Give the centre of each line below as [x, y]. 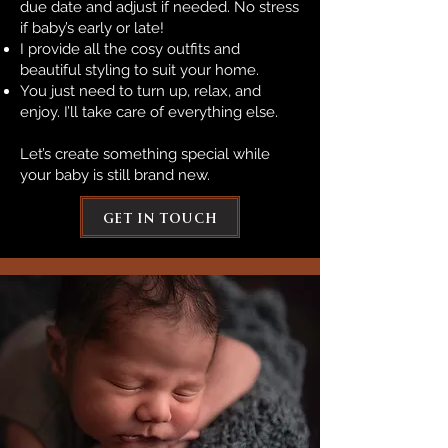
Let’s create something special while [145, 154]
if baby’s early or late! [92, 28]
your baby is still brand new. [117, 175]
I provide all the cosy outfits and [130, 49]
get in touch [160, 217]
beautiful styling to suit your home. [139, 70]
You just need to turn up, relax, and [140, 91]
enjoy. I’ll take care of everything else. [149, 112]
